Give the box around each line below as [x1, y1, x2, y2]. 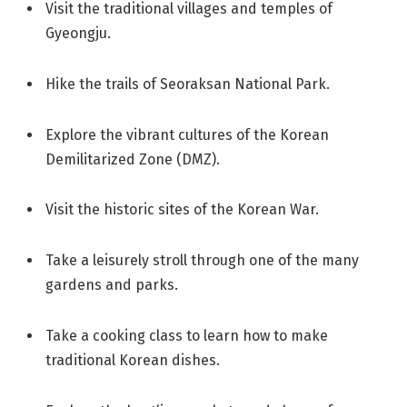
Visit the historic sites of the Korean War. [45, 201, 319, 219]
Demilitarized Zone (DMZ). [45, 150, 220, 168]
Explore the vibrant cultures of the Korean [45, 125, 329, 144]
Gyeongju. [45, 25, 111, 43]
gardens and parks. [45, 276, 178, 294]
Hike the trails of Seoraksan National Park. [45, 74, 330, 93]
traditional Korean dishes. [45, 352, 220, 370]
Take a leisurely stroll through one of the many [45, 252, 359, 270]
